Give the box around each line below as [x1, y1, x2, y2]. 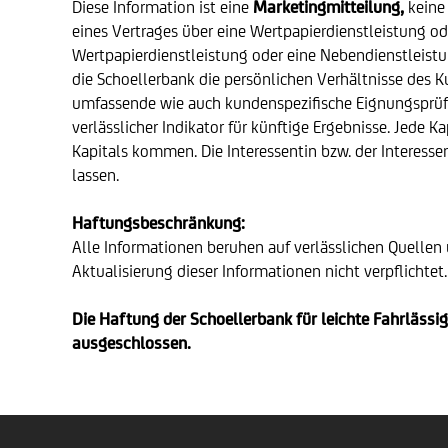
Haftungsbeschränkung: [72, 213, 245, 233]
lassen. [72, 165, 119, 185]
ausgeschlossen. [72, 333, 191, 353]
